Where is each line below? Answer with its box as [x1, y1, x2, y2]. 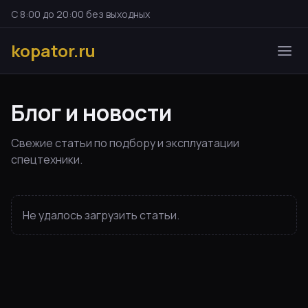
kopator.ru [11, 38, 96, 62]
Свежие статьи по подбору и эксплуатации [11, 135, 239, 151]
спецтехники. [11, 151, 82, 167]
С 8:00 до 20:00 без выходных [11, 7, 150, 21]
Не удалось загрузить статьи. [23, 207, 179, 223]
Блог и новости [11, 97, 172, 128]
